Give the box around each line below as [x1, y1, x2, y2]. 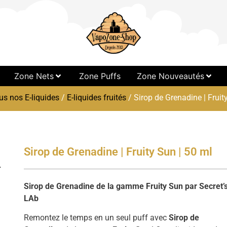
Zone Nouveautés [136, 71, 204, 81]
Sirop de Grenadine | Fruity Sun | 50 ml [24, 145, 213, 158]
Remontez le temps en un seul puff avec [24, 213, 169, 223]
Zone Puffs [79, 71, 121, 81]
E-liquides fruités [67, 93, 126, 102]
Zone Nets [14, 71, 54, 81]
